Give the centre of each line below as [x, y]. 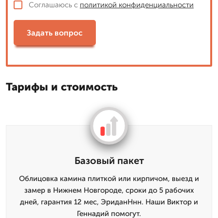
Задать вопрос [55, 33]
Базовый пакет [109, 161]
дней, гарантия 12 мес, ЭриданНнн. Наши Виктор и [109, 202]
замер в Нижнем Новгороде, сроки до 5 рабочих [109, 190]
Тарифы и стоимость [62, 87]
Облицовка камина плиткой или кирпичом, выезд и [109, 179]
